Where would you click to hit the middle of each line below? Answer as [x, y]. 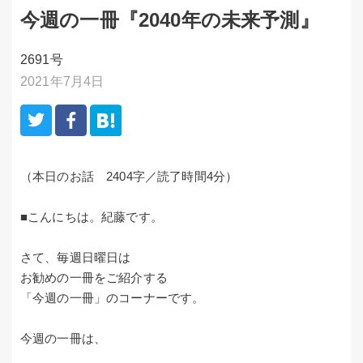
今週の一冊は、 [64, 339]
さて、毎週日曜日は [76, 258]
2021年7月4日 [62, 82]
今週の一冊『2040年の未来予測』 [170, 20]
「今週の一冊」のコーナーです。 [113, 298]
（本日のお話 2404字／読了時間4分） [129, 177]
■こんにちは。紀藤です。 [92, 217]
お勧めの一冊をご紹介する [94, 278]
